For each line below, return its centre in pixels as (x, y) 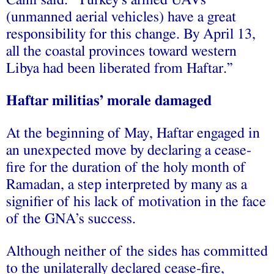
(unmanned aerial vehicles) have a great (121, 17)
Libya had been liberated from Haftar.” (120, 68)
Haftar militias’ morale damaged (109, 101)
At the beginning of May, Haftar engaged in (133, 133)
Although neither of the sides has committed (137, 251)
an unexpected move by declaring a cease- (129, 150)
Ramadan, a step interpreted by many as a (127, 184)
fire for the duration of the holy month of (126, 167)
